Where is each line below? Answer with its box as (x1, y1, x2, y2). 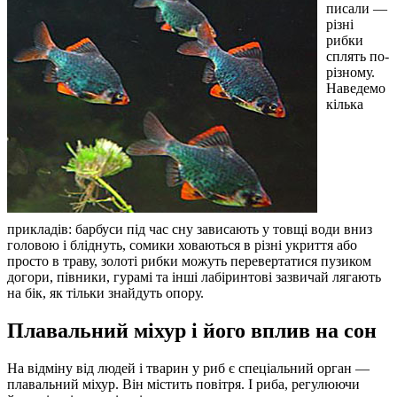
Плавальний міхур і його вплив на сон (7, 318, 377, 342)
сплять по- (326, 49, 389, 65)
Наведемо (326, 81, 385, 97)
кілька (326, 97, 363, 113)
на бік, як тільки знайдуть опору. (7, 285, 204, 301)
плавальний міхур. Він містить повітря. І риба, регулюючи (7, 376, 360, 392)
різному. (326, 65, 375, 81)
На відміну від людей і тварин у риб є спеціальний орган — (7, 360, 370, 376)
